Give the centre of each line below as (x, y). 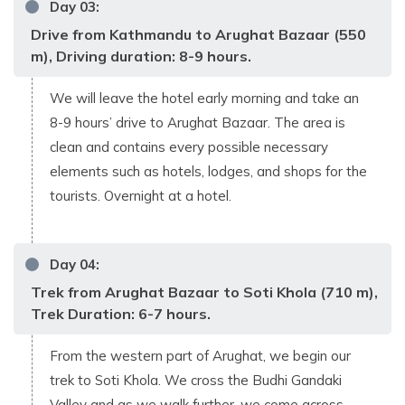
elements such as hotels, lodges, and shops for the (208, 171)
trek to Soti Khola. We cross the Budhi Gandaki (196, 380)
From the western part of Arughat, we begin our (200, 355)
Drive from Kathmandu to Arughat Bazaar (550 (198, 34)
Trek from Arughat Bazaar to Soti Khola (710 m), (204, 292)
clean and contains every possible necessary (189, 146)
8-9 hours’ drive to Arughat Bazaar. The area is (198, 122)
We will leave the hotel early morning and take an (204, 98)
